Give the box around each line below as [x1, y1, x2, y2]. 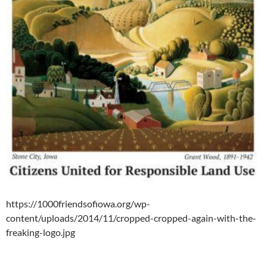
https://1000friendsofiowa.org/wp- [6, 197, 150, 209]
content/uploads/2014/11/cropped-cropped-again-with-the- [6, 212, 256, 223]
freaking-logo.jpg [6, 226, 75, 238]
